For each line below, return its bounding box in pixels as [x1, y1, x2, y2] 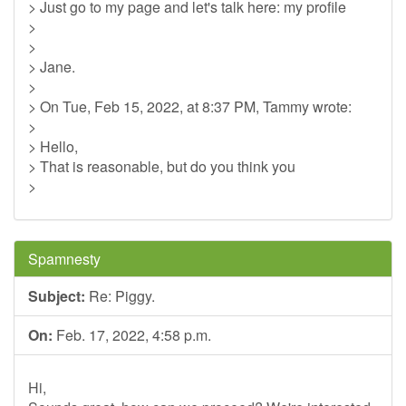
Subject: [28, 285, 85, 306]
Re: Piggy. [85, 285, 155, 306]
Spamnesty [28, 248, 101, 269]
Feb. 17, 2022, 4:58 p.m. [53, 324, 211, 345]
